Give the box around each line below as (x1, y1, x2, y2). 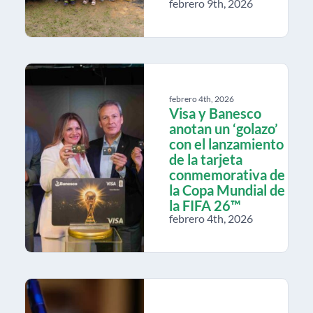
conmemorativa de (169, 166, 285, 183)
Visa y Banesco (169, 104, 261, 122)
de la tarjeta (169, 150, 242, 168)
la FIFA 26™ (169, 196, 241, 214)
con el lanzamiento (169, 135, 284, 152)
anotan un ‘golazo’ (169, 119, 278, 137)
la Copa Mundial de (169, 181, 285, 198)
